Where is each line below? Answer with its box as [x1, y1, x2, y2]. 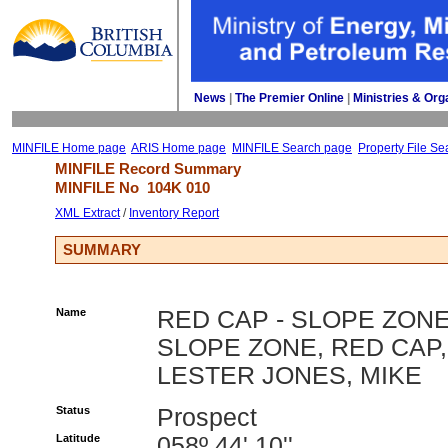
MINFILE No [55, 179, 147, 196]
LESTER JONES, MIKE [157, 362, 422, 389]
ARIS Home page [131, 141, 226, 155]
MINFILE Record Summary [55, 160, 241, 177]
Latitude [56, 432, 100, 444]
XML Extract [55, 206, 120, 220]
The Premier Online [235, 91, 344, 105]
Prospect [157, 404, 257, 431]
